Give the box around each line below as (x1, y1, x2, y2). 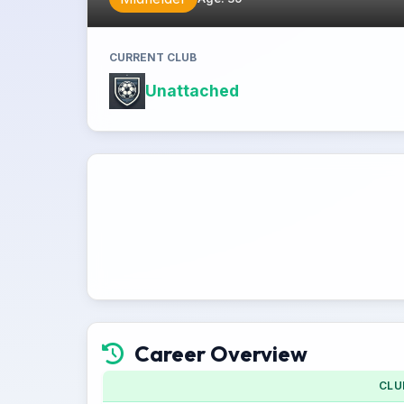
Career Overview (134, 340, 308, 367)
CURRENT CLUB (109, 50, 197, 64)
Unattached (145, 81, 239, 100)
